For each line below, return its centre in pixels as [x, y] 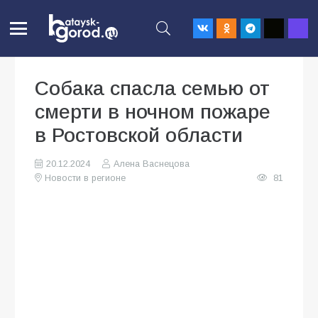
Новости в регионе [86, 178]
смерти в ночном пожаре [153, 112]
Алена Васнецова [151, 164]
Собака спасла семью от [152, 88]
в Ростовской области [139, 135]
